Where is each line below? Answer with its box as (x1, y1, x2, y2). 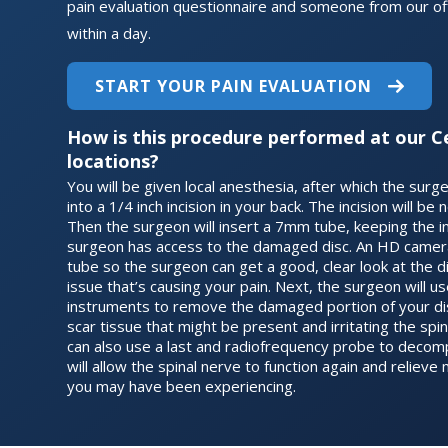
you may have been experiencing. (67, 375, 297, 396)
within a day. (67, 22, 152, 43)
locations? (67, 148, 160, 173)
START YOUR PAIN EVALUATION (95, 74, 373, 97)
